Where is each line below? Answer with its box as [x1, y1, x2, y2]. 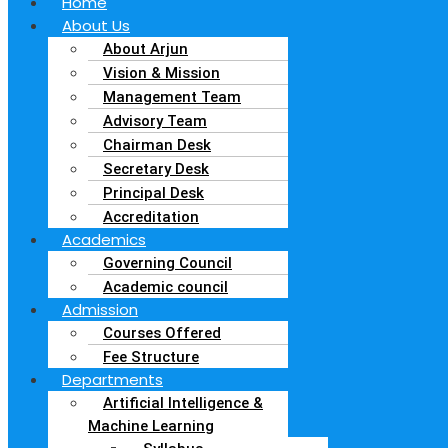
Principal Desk [103, 183, 204, 202]
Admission [62, 298, 138, 320]
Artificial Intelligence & [103, 393, 263, 412]
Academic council [103, 277, 228, 296]
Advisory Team [103, 111, 207, 130]
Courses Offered [103, 323, 221, 342]
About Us [62, 14, 130, 36]
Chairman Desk [103, 135, 211, 154]
